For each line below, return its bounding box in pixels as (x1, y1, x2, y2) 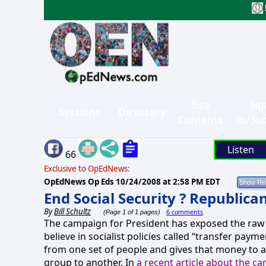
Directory (118, 105, 166, 119)
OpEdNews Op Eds (44, 176, 116, 187)
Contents (178, 112, 223, 126)
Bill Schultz (54, 205, 91, 217)
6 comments (166, 207, 203, 216)
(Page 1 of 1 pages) (102, 208, 160, 216)
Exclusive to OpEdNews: (44, 163, 130, 174)
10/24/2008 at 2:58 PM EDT (116, 176, 220, 187)
